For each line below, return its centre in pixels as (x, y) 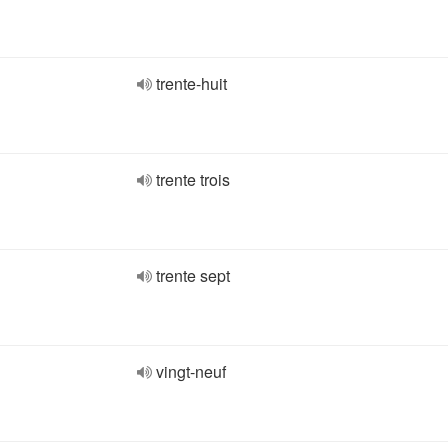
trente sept (193, 275)
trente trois (193, 179)
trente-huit (191, 83)
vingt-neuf (191, 371)
